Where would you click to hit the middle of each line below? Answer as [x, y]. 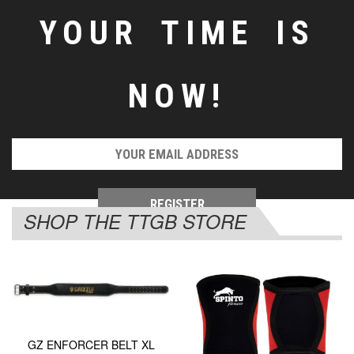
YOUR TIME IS [177, 33]
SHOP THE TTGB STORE [135, 221]
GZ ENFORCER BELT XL [91, 344]
